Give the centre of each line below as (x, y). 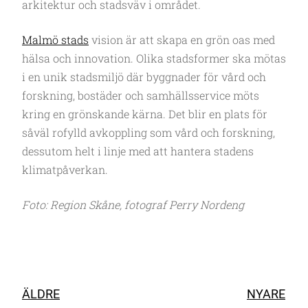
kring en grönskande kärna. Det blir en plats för (145, 113)
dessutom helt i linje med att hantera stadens (138, 151)
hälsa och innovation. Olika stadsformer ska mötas (154, 58)
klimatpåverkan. (65, 169)
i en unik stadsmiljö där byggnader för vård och (144, 76)
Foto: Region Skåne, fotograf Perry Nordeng (133, 204)
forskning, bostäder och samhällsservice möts (141, 95)
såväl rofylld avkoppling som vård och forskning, (148, 132)
